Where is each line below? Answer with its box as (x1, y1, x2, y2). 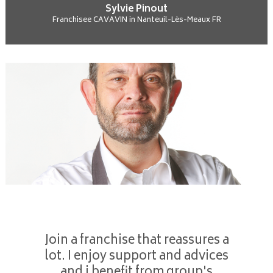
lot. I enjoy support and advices (44, 246, 229, 268)
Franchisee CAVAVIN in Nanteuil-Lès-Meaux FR (52, 14, 221, 27)
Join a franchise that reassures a (44, 230, 229, 252)
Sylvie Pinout (105, 1, 168, 18)
